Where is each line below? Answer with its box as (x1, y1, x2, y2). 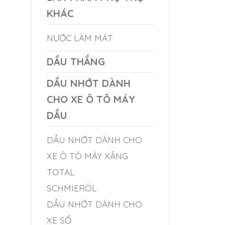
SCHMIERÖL (47, 182, 97, 193)
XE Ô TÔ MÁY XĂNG (47, 150, 128, 161)
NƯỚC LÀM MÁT (47, 32, 113, 43)
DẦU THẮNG (47, 55, 105, 68)
